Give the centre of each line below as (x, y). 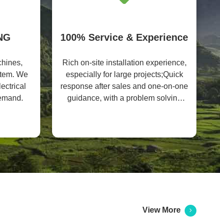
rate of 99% (124, 110)
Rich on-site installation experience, (124, 63)
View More (164, 210)
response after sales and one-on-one (124, 86)
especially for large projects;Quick (124, 74)
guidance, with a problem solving (124, 98)
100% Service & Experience (124, 37)
